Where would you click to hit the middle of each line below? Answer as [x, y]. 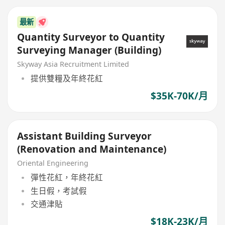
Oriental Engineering [53, 163]
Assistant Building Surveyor [85, 136]
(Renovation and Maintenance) [92, 149]
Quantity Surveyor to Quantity [91, 37]
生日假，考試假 [59, 191]
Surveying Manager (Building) [89, 50]
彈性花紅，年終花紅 [67, 178]
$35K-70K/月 [179, 96]
